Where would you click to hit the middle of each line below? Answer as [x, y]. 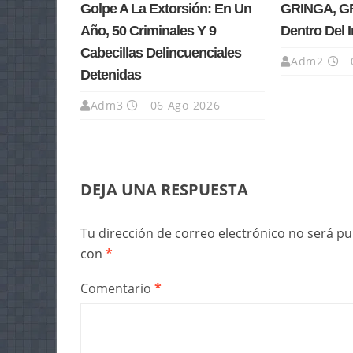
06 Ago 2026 [183, 106]
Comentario [117, 289]
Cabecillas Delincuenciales [161, 53]
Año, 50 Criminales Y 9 [148, 31]
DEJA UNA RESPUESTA [164, 190]
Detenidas [111, 75]
